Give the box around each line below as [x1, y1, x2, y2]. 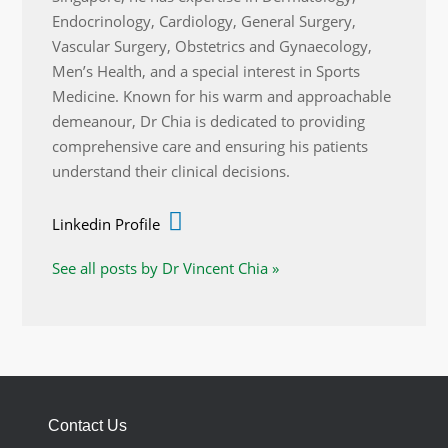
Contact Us [47, 416, 127, 434]
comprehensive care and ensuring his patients [52, 135, 369, 156]
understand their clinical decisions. [52, 160, 291, 181]
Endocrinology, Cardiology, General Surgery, [52, 10, 357, 31]
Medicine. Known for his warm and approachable [52, 85, 392, 106]
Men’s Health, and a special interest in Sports [52, 60, 361, 81]
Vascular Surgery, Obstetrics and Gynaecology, [52, 35, 373, 56]
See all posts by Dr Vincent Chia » [52, 257, 280, 278]
